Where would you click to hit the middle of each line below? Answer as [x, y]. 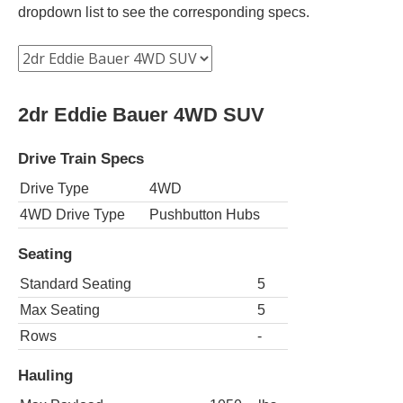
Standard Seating [76, 283]
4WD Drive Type [72, 214]
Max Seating [60, 309]
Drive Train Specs [81, 158]
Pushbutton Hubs [205, 214]
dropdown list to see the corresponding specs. [164, 12]
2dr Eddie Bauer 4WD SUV [141, 114]
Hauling [45, 376]
